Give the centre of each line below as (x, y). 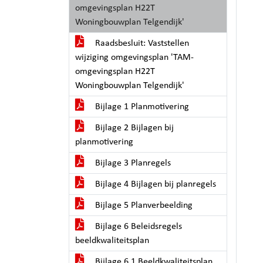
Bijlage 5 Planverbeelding (143, 205)
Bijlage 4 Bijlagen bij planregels (154, 184)
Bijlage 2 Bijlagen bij (133, 128)
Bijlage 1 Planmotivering (141, 107)
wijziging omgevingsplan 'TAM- (134, 58)
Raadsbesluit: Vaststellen (141, 43)
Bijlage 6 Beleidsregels (137, 227)
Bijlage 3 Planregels (132, 163)
